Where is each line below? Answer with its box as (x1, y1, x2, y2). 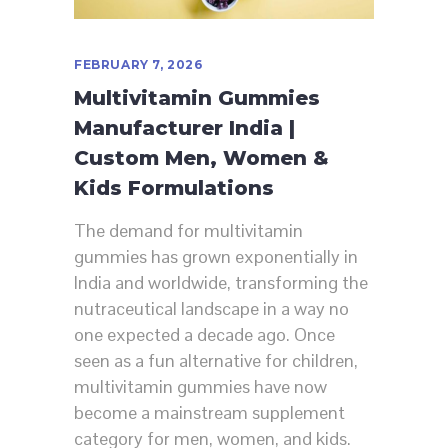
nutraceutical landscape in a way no (74, 297, 349, 321)
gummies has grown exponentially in (74, 245, 358, 269)
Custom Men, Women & (74, 146, 329, 171)
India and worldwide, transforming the (74, 271, 368, 295)
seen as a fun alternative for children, (74, 349, 358, 373)
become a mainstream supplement (74, 401, 345, 425)
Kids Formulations (74, 176, 274, 201)
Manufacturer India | (74, 116, 295, 141)
